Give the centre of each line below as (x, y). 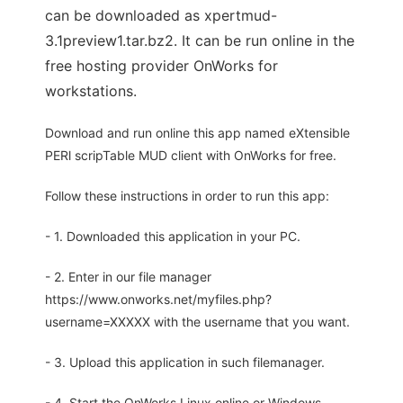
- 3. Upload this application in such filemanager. (185, 363)
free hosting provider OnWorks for (161, 66)
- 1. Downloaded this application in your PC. (173, 237)
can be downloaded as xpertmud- (161, 16)
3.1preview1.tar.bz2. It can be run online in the (200, 41)
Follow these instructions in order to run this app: (187, 196)
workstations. (91, 91)
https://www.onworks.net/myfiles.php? (158, 300)
